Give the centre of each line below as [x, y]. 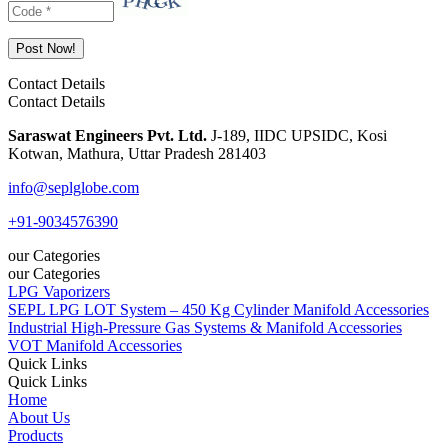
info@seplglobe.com [73, 187]
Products [35, 435]
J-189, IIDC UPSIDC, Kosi [297, 135]
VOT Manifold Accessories [95, 345]
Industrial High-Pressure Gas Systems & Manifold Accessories [205, 327]
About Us [39, 417]
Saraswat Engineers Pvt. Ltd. [107, 135]
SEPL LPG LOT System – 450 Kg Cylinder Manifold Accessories [218, 309]
